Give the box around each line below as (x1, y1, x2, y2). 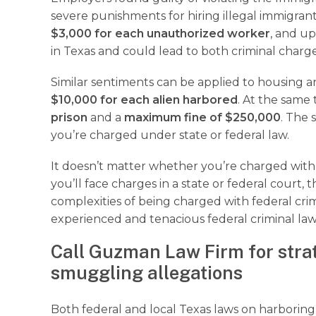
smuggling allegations (51, 262, 243, 284)
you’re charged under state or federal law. (51, 128, 289, 142)
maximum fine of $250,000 (124, 111, 281, 125)
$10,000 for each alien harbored (51, 93, 238, 107)
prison (51, 111, 87, 125)
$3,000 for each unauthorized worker (51, 26, 270, 40)
